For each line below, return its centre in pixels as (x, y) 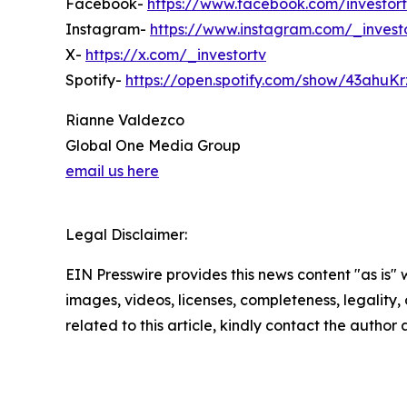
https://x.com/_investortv (176, 55)
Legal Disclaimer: (126, 235)
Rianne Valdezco (125, 120)
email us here (112, 171)
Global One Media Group (153, 146)
